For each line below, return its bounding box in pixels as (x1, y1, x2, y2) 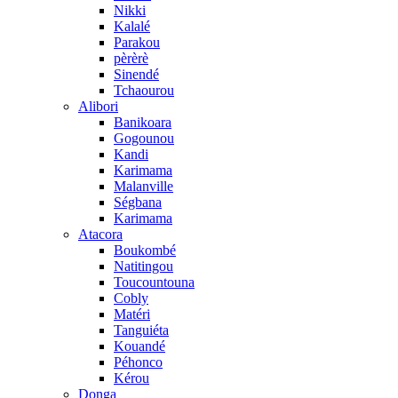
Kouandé (114, 338, 165, 354)
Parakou (114, 35, 160, 50)
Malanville (114, 179, 173, 194)
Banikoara (114, 115, 171, 130)
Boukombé (114, 243, 176, 258)
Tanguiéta (114, 322, 169, 338)
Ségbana (114, 195, 162, 210)
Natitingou (114, 259, 173, 274)
